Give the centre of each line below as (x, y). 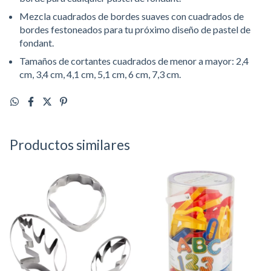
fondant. (40, 43)
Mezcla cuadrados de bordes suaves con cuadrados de (132, 16)
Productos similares (70, 145)
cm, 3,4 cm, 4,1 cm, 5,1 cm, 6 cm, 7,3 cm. (102, 74)
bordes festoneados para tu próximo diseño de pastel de (135, 29)
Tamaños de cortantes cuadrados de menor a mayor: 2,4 (134, 61)
